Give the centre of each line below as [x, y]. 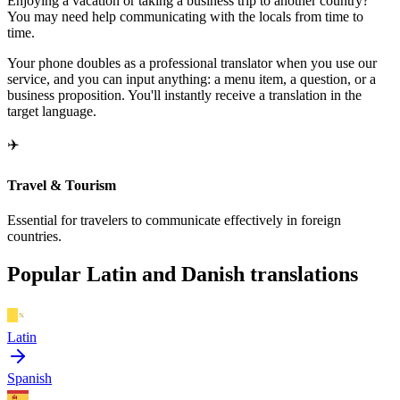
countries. [34, 236]
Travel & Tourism [62, 185]
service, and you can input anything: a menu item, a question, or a [192, 79]
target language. [52, 112]
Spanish [29, 378]
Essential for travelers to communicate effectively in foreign [174, 220]
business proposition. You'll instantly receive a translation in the [184, 96]
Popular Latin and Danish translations [183, 274]
